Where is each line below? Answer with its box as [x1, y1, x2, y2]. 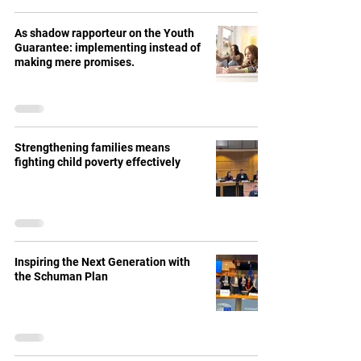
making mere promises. [15, 56, 135, 68]
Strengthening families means [15, 141, 170, 154]
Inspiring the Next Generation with [15, 255, 190, 268]
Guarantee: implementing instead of [15, 41, 201, 54]
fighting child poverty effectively [15, 156, 180, 168]
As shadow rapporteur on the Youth [15, 27, 194, 39]
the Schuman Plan [15, 270, 108, 283]
